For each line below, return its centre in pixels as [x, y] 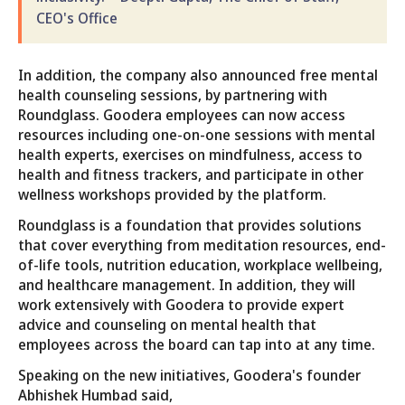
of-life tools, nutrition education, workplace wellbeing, [200, 264]
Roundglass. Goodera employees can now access [182, 114]
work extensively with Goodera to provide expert [181, 304]
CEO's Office [77, 18]
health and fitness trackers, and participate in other [191, 174]
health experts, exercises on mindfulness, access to [190, 154]
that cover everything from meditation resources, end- [202, 245]
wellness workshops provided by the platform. [172, 194]
